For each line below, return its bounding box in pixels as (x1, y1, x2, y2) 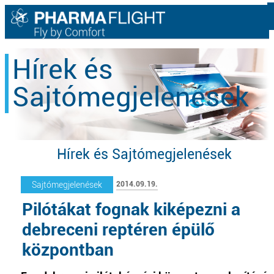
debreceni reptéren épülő (22, 220, 215, 240)
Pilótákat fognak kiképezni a (22, 199, 240, 220)
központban (22, 240, 114, 260)
